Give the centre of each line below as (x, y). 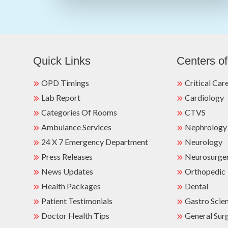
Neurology (203, 142)
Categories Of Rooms (79, 112)
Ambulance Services (77, 127)
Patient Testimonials (77, 201)
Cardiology (204, 97)
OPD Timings (65, 83)
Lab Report (61, 97)
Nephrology (206, 127)
